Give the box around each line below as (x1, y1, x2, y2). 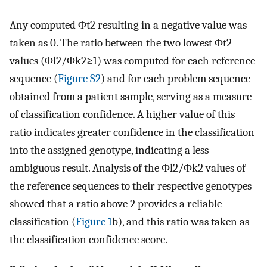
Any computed (10, 18, 78, 32)
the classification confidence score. (10, 232, 167, 246)
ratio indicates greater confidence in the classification (10, 125, 254, 139)
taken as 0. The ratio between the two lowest (10, 36, 215, 49)
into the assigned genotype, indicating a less (10, 143, 209, 157)
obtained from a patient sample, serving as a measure (10, 89, 252, 103)
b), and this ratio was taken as (112, 215, 249, 228)
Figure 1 (76, 215, 112, 228)
